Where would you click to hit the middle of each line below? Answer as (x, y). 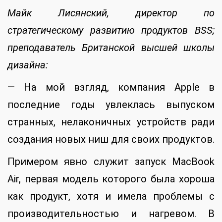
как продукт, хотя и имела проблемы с (111, 196)
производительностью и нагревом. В (111, 214)
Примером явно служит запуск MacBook (111, 162)
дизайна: (28, 65)
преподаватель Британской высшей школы (111, 48)
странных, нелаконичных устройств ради (111, 122)
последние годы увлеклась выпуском (111, 105)
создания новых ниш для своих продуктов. (111, 139)
